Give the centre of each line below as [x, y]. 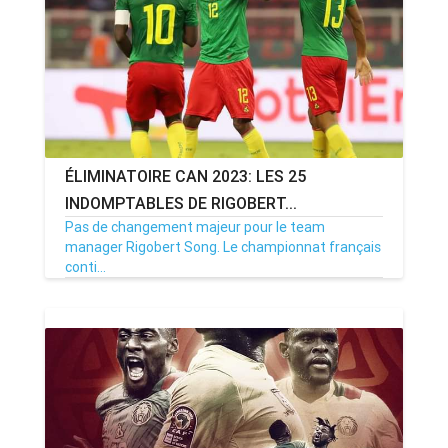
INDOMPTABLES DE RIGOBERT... [181, 203]
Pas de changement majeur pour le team [195, 227]
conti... [85, 267]
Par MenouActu [230, 304]
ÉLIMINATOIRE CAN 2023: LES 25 [185, 176]
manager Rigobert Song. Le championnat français [223, 247]
